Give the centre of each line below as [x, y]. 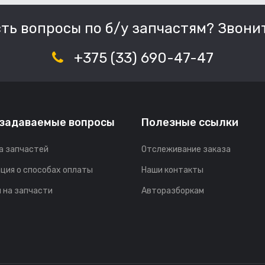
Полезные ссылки [190, 122]
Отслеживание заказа [186, 149]
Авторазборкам [173, 190]
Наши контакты [172, 170]
